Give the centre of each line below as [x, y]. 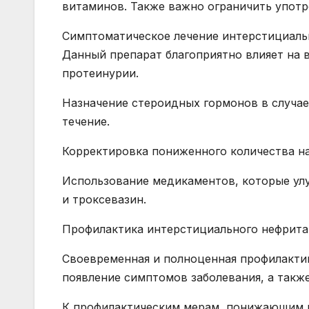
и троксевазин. [104, 200]
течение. [86, 122]
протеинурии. [100, 73]
